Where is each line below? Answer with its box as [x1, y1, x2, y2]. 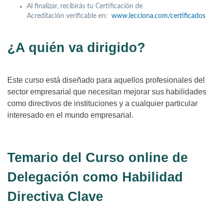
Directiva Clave [7, 189, 103, 204]
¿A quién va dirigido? [7, 40, 145, 55]
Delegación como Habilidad [7, 169, 183, 184]
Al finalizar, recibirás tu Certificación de [27, 2, 143, 10]
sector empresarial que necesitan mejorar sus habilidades [7, 87, 206, 96]
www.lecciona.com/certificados [111, 12, 205, 19]
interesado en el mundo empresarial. [7, 110, 133, 119]
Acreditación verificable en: [27, 12, 111, 19]
